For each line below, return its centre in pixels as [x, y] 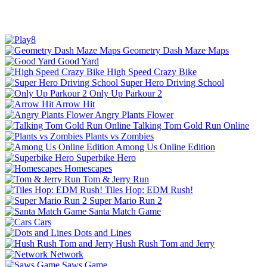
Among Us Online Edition [165, 147]
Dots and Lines [103, 232]
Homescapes [88, 168]
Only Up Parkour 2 [126, 93]
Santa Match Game [125, 211]
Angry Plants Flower [134, 114]
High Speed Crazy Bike [152, 72]
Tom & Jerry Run [116, 179]
